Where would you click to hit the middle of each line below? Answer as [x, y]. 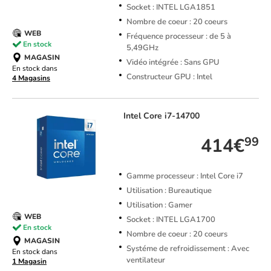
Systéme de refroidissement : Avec [188, 249]
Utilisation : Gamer [159, 205]
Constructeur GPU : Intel [169, 77]
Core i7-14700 [171, 116]
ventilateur [145, 260]
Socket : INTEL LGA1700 [171, 220]
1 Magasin [29, 262]
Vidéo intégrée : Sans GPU [173, 63]
